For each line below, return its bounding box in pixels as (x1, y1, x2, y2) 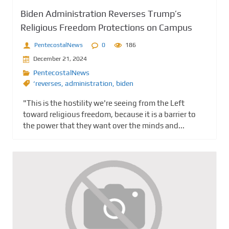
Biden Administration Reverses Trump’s (20, 8, 181, 19)
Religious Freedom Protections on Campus (20, 21, 192, 33)
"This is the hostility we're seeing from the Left (23, 98, 185, 107)
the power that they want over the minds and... (23, 121, 185, 130)
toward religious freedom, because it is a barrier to (23, 109, 196, 119)
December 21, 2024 (33, 55, 87, 63)
